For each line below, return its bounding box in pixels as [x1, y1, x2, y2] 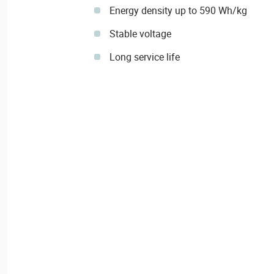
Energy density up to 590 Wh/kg [109, 4, 247, 17]
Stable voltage [109, 27, 171, 40]
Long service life [109, 50, 180, 64]
